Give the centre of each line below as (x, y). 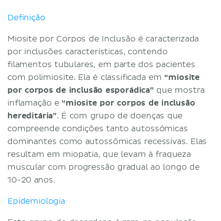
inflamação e (35, 103)
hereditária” (32, 116)
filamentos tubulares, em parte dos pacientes (101, 64)
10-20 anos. (31, 180)
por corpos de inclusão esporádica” (81, 90)
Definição (26, 18)
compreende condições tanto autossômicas (98, 129)
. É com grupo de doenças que (120, 116)
